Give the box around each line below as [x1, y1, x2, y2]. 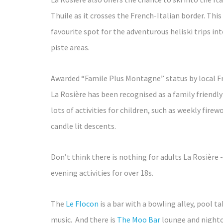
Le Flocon [66, 198, 99, 209]
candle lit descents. [51, 120, 116, 131]
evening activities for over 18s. [51, 167, 153, 178]
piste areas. [51, 42, 90, 52]
